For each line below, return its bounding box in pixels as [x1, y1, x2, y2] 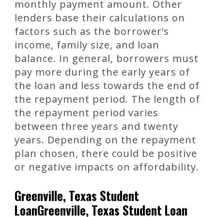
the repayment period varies [15, 106, 158, 120]
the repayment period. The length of [15, 93, 200, 106]
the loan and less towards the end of [15, 79, 200, 93]
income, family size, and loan [15, 38, 159, 52]
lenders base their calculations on [15, 11, 185, 25]
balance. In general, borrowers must [15, 52, 199, 65]
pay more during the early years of [15, 65, 190, 79]
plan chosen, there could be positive [15, 147, 197, 160]
